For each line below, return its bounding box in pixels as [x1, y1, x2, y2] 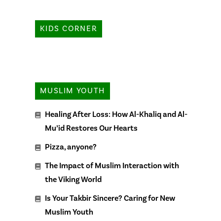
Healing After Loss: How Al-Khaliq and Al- [45, 110, 188, 120]
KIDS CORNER [40, 24, 98, 34]
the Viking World [45, 175, 102, 185]
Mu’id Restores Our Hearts [45, 123, 138, 134]
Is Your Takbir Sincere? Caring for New [45, 193, 176, 204]
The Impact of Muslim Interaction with [45, 161, 180, 171]
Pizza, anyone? [45, 142, 97, 152]
